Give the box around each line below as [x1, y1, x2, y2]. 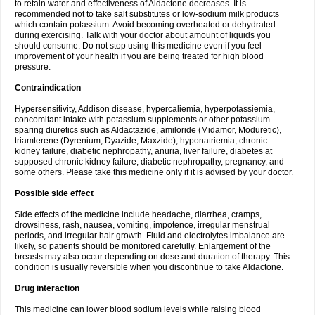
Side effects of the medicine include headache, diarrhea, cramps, [15, 210, 262, 219]
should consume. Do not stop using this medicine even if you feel [15, 41, 262, 51]
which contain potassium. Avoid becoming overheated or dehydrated [15, 20, 276, 30]
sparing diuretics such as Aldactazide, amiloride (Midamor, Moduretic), [15, 125, 281, 135]
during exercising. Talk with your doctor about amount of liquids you [15, 30, 271, 40]
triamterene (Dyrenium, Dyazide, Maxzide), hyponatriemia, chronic [15, 136, 267, 146]
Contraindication [15, 83, 81, 93]
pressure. [15, 62, 51, 72]
